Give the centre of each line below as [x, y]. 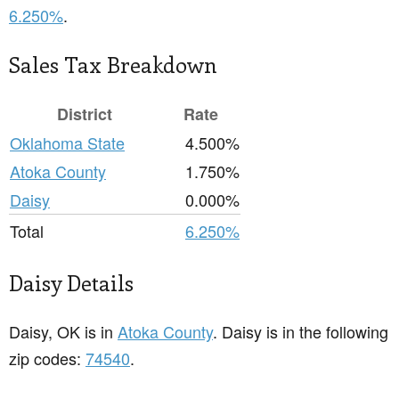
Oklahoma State [67, 143]
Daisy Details [71, 283]
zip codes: [47, 358]
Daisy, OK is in [63, 332]
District [85, 114]
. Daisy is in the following [301, 332]
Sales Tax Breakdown [113, 65]
